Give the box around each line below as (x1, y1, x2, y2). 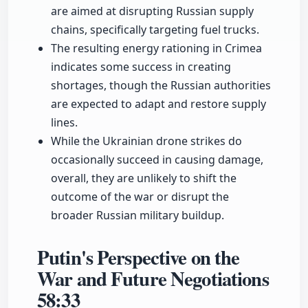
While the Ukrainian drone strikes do (51, 133, 242, 149)
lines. (51, 115, 78, 131)
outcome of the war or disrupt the (51, 189, 229, 205)
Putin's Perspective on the (37, 243, 240, 272)
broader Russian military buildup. (51, 208, 224, 223)
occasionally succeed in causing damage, (51, 152, 263, 168)
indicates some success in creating (51, 59, 231, 75)
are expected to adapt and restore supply (51, 96, 266, 112)
